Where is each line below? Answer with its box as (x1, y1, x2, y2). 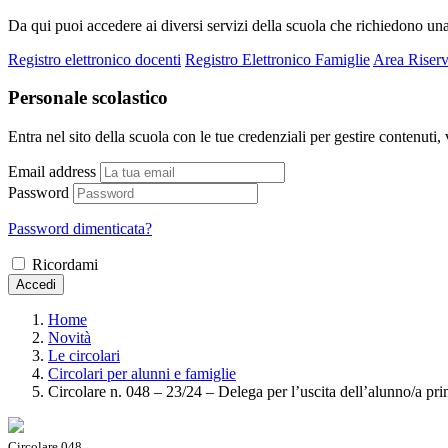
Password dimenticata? (8, 219, 152, 237)
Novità (48, 328, 91, 346)
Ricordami (32, 255, 98, 273)
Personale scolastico (8, 87, 168, 109)
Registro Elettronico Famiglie (185, 50, 370, 68)
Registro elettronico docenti (8, 50, 181, 68)
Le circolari (48, 346, 120, 364)
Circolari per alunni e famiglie (48, 364, 236, 382)
